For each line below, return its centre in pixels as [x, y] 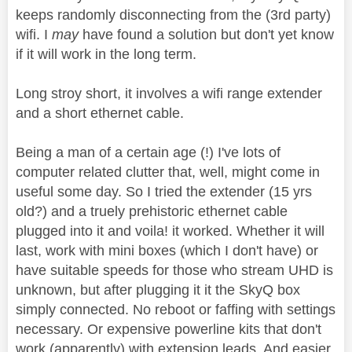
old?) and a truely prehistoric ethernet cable [152, 211]
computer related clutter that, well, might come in [168, 172]
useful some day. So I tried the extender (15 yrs [164, 191]
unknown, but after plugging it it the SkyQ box [158, 290]
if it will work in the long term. [106, 54]
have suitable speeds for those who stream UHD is [174, 270]
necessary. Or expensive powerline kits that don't [169, 329]
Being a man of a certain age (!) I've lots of [148, 152]
